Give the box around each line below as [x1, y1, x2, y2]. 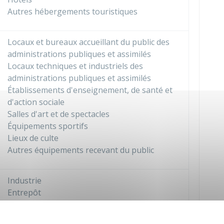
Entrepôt [7, 187, 41, 198]
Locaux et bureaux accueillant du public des [7, 36, 169, 47]
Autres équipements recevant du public [7, 144, 154, 155]
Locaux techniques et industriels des [7, 60, 143, 71]
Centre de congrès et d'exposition [7, 211, 134, 222]
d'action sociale [7, 96, 64, 107]
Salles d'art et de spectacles [7, 108, 109, 119]
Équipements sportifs [7, 120, 88, 131]
